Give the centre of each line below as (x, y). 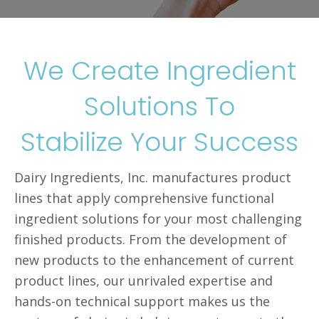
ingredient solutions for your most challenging (158, 219)
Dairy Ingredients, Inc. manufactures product (153, 177)
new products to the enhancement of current (154, 260)
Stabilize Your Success (159, 142)
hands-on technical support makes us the (142, 301)
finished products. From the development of (151, 239)
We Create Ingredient (159, 71)
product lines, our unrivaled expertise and (143, 281)
